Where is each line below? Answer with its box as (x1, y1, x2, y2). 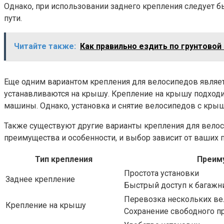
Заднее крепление (5, 174, 75, 184)
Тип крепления (35, 154, 92, 164)
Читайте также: (14, 41, 76, 51)
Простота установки (124, 168, 199, 178)
